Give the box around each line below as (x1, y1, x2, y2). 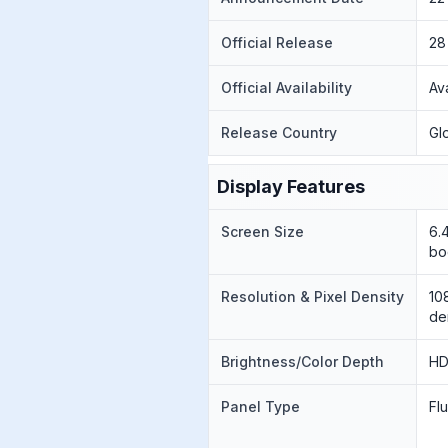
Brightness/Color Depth (221, 353, 384, 370)
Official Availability (221, 79, 352, 96)
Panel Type (221, 398, 300, 415)
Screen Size (221, 223, 304, 240)
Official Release (221, 34, 333, 51)
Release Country (221, 124, 337, 141)
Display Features (217, 176, 365, 197)
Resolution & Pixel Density (221, 288, 404, 305)
